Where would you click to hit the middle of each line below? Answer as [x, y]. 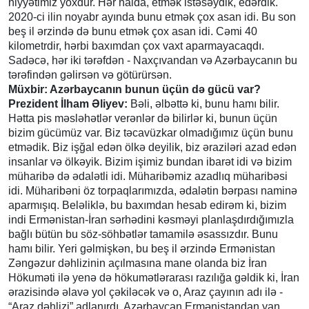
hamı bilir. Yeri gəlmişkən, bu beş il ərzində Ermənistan [142, 248]
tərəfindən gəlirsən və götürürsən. [90, 74]
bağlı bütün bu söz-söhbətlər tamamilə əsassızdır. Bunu [143, 234]
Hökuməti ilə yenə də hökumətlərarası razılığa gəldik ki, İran [154, 277]
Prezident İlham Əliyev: [68, 103]
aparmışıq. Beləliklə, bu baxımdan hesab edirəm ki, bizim [147, 205]
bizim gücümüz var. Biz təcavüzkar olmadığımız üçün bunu [151, 132]
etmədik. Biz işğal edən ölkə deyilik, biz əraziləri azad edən [152, 147]
